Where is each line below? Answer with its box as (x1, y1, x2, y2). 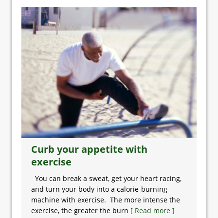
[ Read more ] (130, 206, 175, 215)
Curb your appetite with (31, 143, 147, 156)
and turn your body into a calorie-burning (31, 184, 167, 194)
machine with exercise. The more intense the (31, 195, 180, 204)
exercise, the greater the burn (31, 206, 130, 215)
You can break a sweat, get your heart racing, (31, 174, 182, 183)
